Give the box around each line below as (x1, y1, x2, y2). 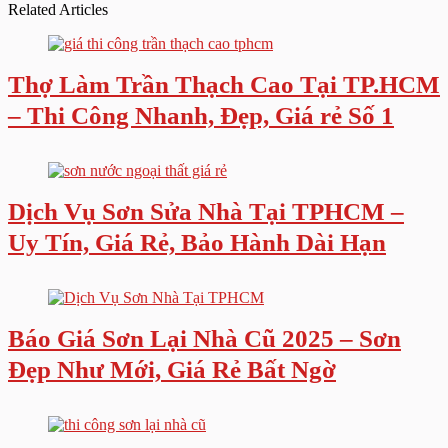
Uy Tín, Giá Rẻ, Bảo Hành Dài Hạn (8, 229, 386, 256)
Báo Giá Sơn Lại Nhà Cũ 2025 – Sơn (8, 325, 401, 352)
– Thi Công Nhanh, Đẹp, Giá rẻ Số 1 (8, 102, 394, 129)
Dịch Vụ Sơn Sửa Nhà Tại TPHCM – (8, 198, 404, 225)
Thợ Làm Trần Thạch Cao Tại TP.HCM (8, 71, 440, 98)
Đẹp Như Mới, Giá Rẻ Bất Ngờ (8, 356, 336, 383)
